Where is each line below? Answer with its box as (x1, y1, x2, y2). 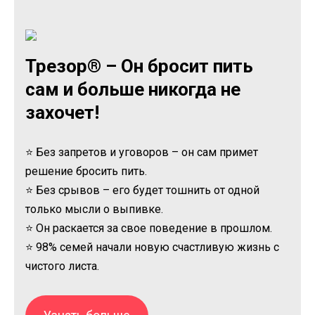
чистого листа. (25, 259, 99, 274)
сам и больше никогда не (25, 79, 240, 101)
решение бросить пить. (25, 165, 147, 179)
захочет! (25, 102, 99, 124)
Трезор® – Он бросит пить (25, 56, 253, 77)
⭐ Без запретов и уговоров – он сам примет (25, 146, 258, 160)
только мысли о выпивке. (25, 202, 163, 217)
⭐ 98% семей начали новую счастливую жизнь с (25, 240, 279, 255)
